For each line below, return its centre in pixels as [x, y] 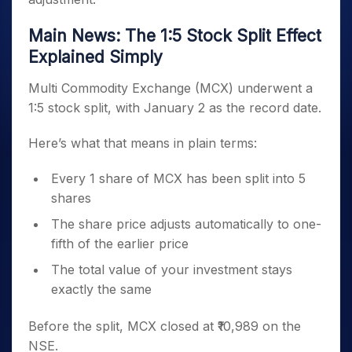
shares [71, 198]
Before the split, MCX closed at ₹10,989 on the [165, 326]
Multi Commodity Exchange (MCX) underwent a [170, 88]
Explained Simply [95, 57]
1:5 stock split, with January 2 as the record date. [175, 108]
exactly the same [101, 289]
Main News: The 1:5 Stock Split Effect [175, 36]
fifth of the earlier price [120, 244]
